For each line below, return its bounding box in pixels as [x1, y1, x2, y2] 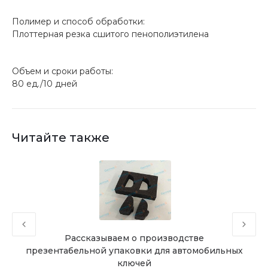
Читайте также [12, 130, 109, 145]
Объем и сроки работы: [12, 66, 113, 77]
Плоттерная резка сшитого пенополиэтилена [12, 29, 209, 39]
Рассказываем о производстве [64, 233, 204, 243]
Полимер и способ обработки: [12, 16, 145, 27]
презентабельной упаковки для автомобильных [25, 245, 243, 256]
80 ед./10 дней [12, 78, 77, 89]
